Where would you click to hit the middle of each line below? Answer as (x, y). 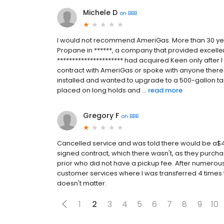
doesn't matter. (82, 183)
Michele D (100, 13)
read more (165, 90)
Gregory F (101, 116)
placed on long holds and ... (102, 90)
